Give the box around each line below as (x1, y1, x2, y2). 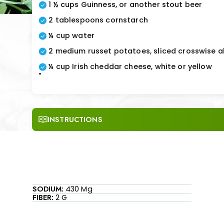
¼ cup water (48, 30, 95, 40)
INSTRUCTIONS (47, 114, 102, 124)
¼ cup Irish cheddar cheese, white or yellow (48, 61, 212, 71)
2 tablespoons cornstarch (48, 15, 148, 25)
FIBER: (32, 192, 53, 202)
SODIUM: (32, 184, 63, 194)
